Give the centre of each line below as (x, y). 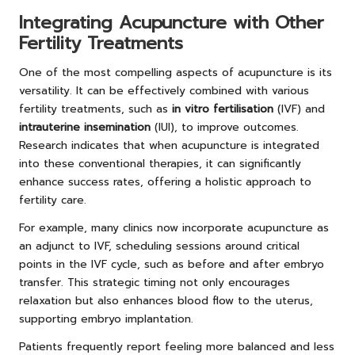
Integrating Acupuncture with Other (172, 22)
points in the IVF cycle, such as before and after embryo (172, 264)
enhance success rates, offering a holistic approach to (165, 181)
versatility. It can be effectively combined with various (164, 90)
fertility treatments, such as (95, 109)
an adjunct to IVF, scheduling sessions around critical (159, 246)
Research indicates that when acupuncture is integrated (169, 145)
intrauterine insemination (85, 127)
